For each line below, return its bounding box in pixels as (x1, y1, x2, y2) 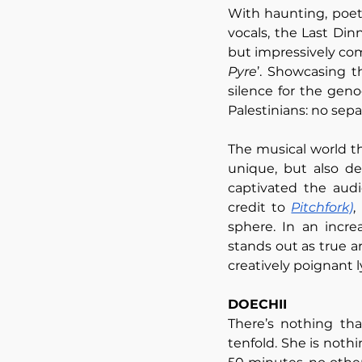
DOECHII (228, 297, 287, 313)
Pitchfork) (291, 200, 354, 216)
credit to (228, 200, 292, 216)
